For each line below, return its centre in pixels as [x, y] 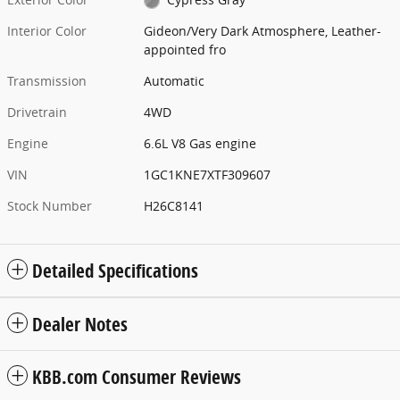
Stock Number [50, 205]
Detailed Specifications [115, 270]
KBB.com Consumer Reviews [137, 376]
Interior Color [47, 30]
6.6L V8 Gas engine [200, 143]
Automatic [175, 80]
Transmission [47, 80]
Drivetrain [37, 112]
